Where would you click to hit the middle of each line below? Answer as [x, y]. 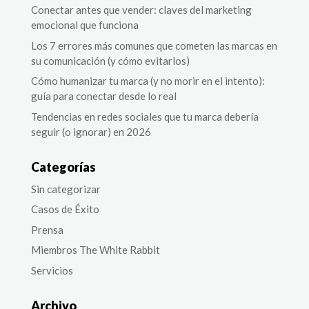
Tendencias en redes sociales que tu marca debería [144, 116]
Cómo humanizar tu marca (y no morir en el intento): [148, 81]
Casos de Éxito [65, 209]
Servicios [52, 270]
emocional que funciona [86, 25]
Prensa [47, 229]
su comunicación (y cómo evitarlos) [110, 60]
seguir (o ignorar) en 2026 [91, 131]
